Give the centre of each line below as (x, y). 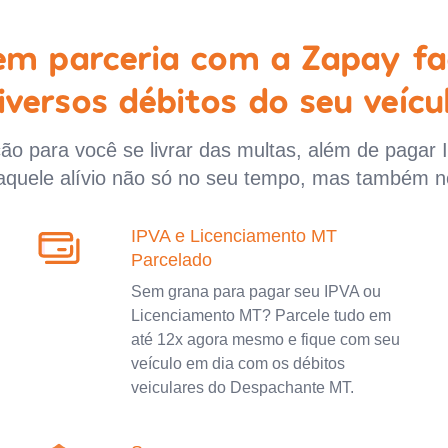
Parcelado (171, 259)
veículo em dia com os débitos (237, 363)
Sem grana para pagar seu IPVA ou (255, 291)
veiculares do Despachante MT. (242, 387)
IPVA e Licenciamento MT (233, 235)
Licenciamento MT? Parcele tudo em (260, 315)
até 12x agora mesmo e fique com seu (265, 339)
